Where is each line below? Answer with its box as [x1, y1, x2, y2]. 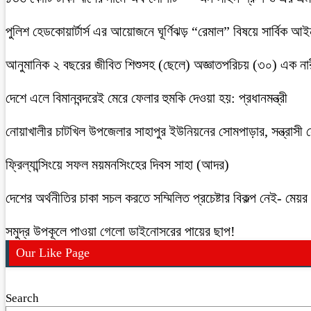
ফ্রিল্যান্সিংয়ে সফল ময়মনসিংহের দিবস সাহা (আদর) [6, 156, 229, 172]
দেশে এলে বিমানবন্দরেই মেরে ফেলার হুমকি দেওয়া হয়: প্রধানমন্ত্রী [6, 90, 287, 106]
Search [6, 291, 39, 305]
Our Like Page [16, 245, 90, 260]
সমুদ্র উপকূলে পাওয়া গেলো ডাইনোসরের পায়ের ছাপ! [6, 223, 235, 239]
